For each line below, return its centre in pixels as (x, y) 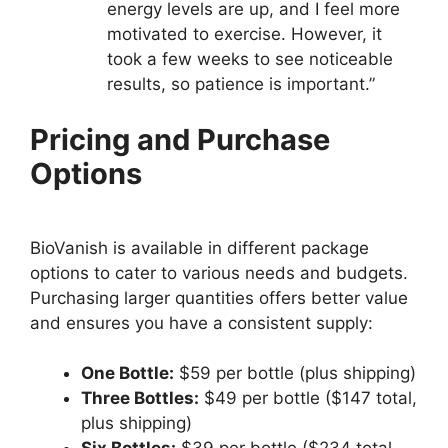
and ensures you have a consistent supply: (201, 322)
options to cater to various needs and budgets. (219, 272)
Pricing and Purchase (180, 139)
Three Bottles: (140, 398)
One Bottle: (127, 373)
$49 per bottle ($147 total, (308, 398)
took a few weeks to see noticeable (249, 59)
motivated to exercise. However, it (244, 34)
